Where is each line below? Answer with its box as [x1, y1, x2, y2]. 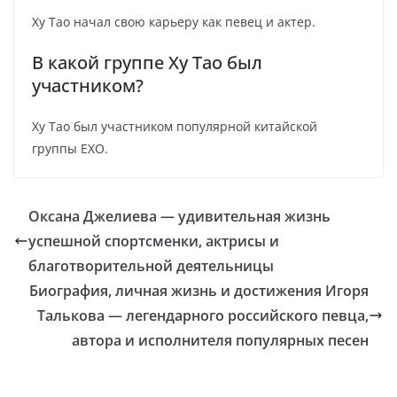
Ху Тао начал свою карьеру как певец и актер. [32, 13, 315, 30]
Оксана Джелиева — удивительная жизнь [28, 206, 331, 226]
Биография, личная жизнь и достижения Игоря [29, 281, 369, 300]
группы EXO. [32, 140, 108, 157]
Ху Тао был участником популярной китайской [32, 118, 317, 135]
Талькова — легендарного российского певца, [37, 306, 369, 325]
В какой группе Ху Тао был [32, 51, 262, 74]
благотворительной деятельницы [28, 256, 274, 276]
